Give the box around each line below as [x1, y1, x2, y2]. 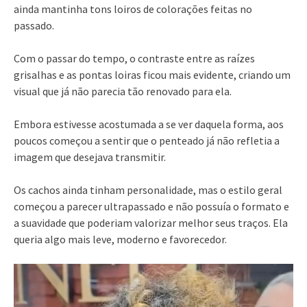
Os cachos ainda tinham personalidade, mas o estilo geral [14, 182, 282, 197]
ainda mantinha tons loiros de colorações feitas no [14, 1, 252, 16]
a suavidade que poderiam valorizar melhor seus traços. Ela [14, 215, 288, 230]
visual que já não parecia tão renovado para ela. [14, 84, 232, 98]
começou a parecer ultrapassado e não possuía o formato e [14, 199, 289, 213]
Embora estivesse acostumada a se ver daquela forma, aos [14, 116, 284, 131]
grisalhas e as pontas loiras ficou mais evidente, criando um [14, 67, 291, 82]
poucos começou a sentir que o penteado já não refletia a [14, 133, 280, 147]
